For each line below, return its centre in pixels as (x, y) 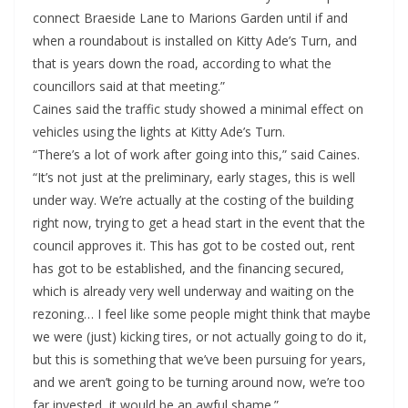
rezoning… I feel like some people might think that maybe (202, 314)
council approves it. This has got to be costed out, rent (194, 246)
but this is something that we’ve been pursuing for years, (199, 360)
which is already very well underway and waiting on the (194, 291)
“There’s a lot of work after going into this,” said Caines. (196, 155)
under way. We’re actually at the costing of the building (193, 200)
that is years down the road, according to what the (182, 64)
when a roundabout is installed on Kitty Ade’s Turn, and (195, 41)
